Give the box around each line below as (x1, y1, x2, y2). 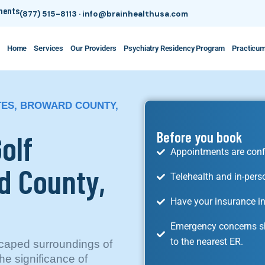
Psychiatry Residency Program (124, 44, 225, 53)
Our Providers (70, 44, 117, 53)
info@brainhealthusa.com (82, 9, 188, 19)
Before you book (157, 128, 242, 146)
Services (34, 44, 64, 53)
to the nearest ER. (170, 236, 243, 247)
